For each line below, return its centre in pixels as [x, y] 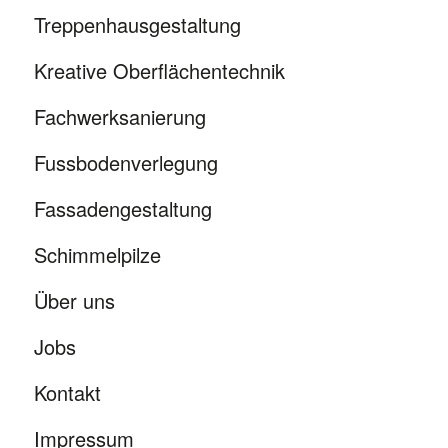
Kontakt [67, 393]
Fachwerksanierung [119, 117]
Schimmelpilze [97, 255]
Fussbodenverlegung [125, 163]
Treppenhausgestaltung [137, 25]
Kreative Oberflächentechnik [159, 71]
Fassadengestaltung [122, 209]
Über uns [74, 301]
